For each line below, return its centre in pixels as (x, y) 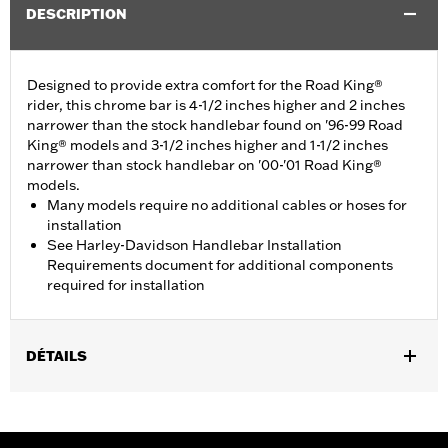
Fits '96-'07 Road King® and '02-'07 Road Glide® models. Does (213, 402)
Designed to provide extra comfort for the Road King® (205, 85)
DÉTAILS (56, 356)
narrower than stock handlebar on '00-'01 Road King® (204, 165)
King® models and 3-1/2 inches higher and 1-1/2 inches (207, 145)
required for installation (126, 285)
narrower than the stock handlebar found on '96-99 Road (215, 125)
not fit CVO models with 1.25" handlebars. (148, 422)
